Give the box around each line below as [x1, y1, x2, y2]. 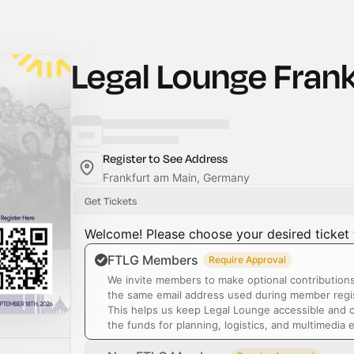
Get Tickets [85, 194, 137, 207]
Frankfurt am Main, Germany [103, 171, 250, 184]
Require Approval [209, 254, 286, 265]
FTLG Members [107, 252, 198, 268]
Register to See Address [103, 151, 228, 166]
